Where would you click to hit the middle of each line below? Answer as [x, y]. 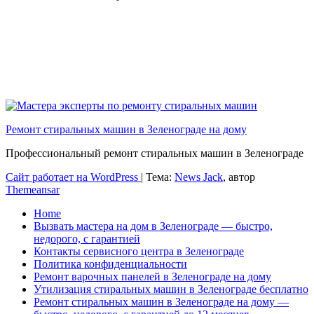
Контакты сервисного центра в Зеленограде [139, 251]
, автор [239, 177]
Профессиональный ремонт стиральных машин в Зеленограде [155, 153]
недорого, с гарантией [87, 238]
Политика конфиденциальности [110, 264]
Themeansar [33, 189]
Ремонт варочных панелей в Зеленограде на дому [152, 276]
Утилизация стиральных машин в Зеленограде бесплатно [171, 289]
